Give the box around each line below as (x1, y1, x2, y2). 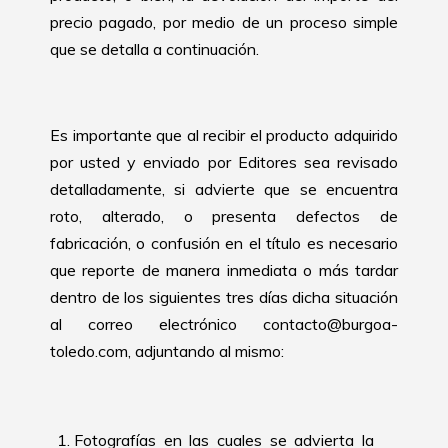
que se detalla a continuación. (50, 39, 259, 59)
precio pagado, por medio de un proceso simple (50, 12, 398, 32)
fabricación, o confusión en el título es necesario (50, 233, 398, 253)
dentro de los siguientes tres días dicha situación (50, 287, 398, 307)
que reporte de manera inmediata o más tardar (50, 260, 398, 280)
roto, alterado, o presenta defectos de (50, 206, 398, 226)
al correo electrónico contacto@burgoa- (50, 314, 398, 334)
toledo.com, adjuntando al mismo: (50, 341, 284, 361)
